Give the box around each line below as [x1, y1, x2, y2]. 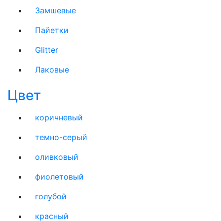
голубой [35, 191, 67, 201]
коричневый [35, 112, 83, 122]
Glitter [35, 45, 58, 55]
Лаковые [35, 65, 69, 74]
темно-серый [35, 132, 87, 142]
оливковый [35, 152, 78, 162]
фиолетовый [35, 172, 84, 182]
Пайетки [35, 25, 69, 35]
